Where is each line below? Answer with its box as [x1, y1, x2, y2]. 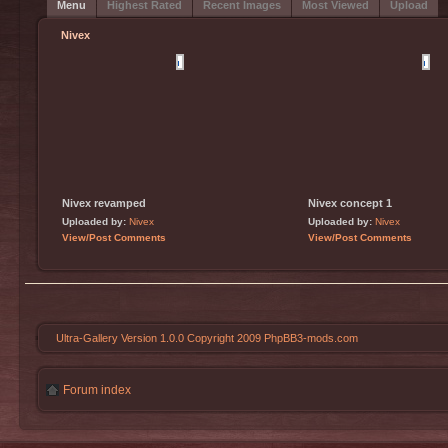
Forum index [63, 383, 131, 397]
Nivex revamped [62, 197, 146, 209]
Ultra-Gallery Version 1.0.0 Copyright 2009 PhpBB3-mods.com [56, 332, 358, 344]
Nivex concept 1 [308, 197, 392, 209]
